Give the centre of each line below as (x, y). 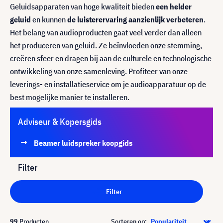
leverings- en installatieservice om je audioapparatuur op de (108, 84)
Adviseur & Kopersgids (60, 122)
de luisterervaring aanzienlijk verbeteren (135, 19)
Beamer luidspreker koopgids (83, 143)
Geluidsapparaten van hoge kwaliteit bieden (83, 6)
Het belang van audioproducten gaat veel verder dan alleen (106, 32)
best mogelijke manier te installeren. (70, 97)
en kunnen (49, 19)
